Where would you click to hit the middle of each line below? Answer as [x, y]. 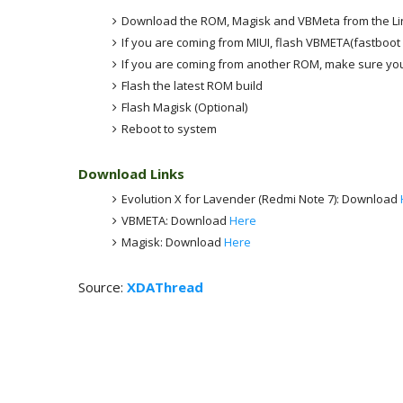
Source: [103, 287]
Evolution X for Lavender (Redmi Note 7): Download [260, 198]
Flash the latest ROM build [192, 85]
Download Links [131, 174]
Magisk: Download [172, 242]
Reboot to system [169, 128]
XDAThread [165, 287]
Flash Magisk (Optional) [184, 107]
